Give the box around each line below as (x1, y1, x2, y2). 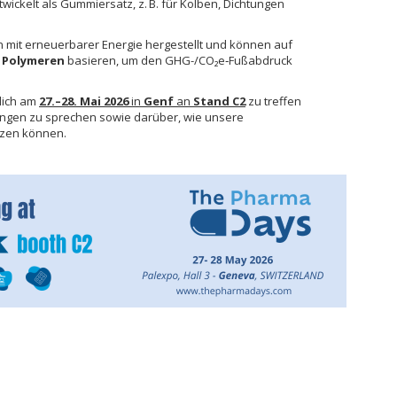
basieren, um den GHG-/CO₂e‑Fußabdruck (65, 52, 292, 68)
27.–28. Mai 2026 (39, 93, 128, 109)
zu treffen (245, 93, 301, 109)
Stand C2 (193, 93, 245, 109)
